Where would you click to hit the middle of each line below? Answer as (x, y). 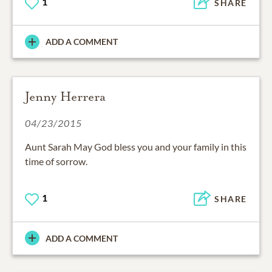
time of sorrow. (56, 161)
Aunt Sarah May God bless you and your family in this (136, 147)
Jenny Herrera (65, 97)
